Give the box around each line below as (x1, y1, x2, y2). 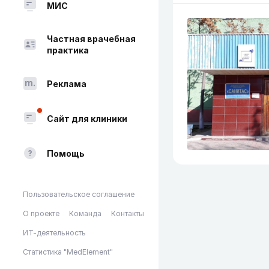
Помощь (47, 148, 85, 159)
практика (47, 45, 89, 55)
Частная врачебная (47, 34, 136, 44)
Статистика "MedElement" (23, 247, 113, 256)
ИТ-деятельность (23, 228, 86, 237)
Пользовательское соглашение (23, 190, 134, 199)
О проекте (23, 209, 59, 218)
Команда (69, 209, 101, 218)
